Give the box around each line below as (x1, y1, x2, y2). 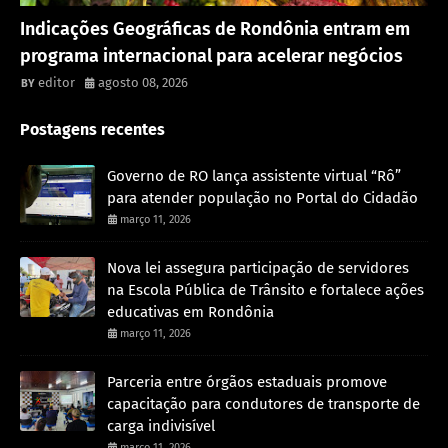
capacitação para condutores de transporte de (107, 394, 420, 413)
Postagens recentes (20, 119, 165, 139)
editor (38, 74, 75, 90)
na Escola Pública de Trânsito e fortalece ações (107, 280, 424, 299)
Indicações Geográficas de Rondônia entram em (20, 17, 410, 40)
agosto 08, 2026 (98, 74, 188, 90)
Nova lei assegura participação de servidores (107, 258, 409, 277)
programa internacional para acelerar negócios (20, 44, 403, 67)
